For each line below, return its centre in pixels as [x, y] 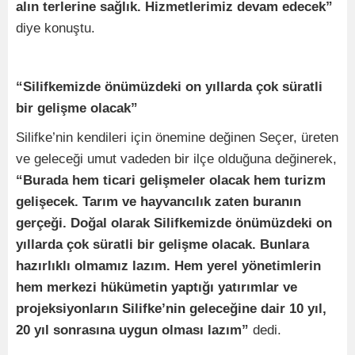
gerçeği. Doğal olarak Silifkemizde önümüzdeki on [174, 223]
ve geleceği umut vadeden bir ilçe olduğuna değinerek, [176, 159]
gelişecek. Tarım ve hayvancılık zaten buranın [158, 202]
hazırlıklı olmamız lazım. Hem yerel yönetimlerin [168, 266]
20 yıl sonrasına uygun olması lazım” [134, 330]
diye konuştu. [55, 29]
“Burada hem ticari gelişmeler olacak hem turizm [171, 181]
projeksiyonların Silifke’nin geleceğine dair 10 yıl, [171, 309]
